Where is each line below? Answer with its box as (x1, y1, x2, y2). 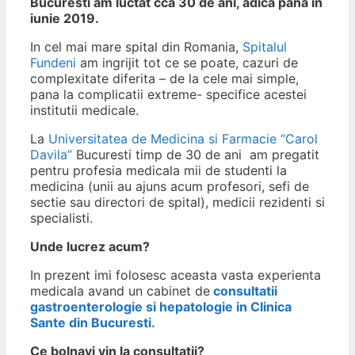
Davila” (30, 147, 72, 163)
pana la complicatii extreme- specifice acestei (30, 86, 307, 103)
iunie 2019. (30, 10, 99, 27)
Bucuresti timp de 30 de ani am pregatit (72, 147, 319, 163)
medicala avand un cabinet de (30, 283, 210, 300)
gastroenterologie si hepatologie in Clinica (30, 299, 292, 315)
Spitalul (242, 39, 287, 55)
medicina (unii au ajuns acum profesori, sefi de (30, 178, 309, 195)
